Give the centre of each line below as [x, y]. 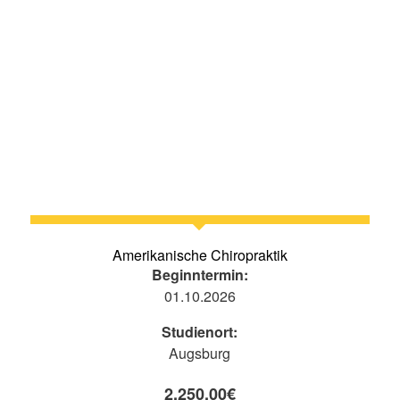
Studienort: [200, 332]
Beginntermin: [200, 275]
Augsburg [200, 354]
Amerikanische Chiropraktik [200, 255]
